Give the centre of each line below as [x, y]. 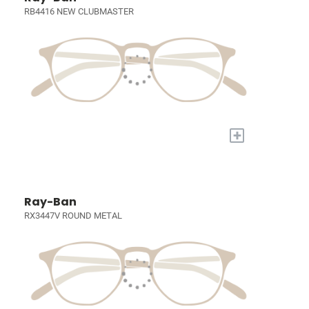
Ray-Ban [51, 201]
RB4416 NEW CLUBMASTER [79, 12]
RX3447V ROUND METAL [73, 215]
